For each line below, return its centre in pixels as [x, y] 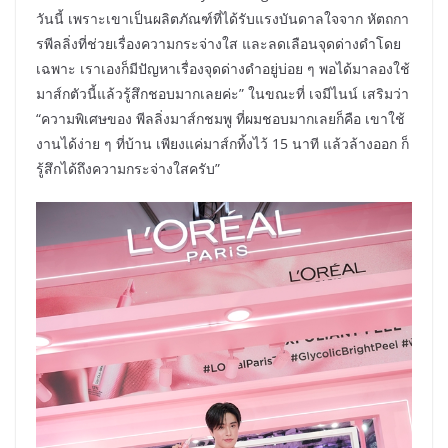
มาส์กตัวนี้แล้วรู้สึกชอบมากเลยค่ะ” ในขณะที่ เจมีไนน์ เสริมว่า [222, 94]
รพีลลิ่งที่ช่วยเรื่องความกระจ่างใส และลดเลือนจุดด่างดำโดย [218, 44]
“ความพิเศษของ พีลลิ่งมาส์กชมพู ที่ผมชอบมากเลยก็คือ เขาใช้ [220, 119]
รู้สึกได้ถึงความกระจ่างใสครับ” [128, 169]
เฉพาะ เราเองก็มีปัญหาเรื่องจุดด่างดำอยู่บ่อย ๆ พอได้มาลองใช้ [223, 69]
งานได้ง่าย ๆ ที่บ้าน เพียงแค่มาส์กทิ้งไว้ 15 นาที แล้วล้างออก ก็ [222, 144]
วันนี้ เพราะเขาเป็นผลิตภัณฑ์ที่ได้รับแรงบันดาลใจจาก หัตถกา [222, 19]
